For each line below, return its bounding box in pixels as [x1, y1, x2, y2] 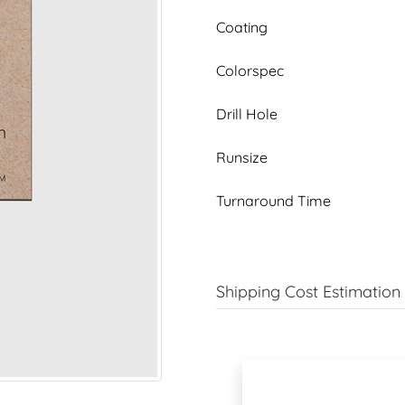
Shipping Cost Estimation [216, 280, 400, 302]
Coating [216, 17, 268, 36]
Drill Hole [216, 104, 278, 123]
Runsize [216, 147, 268, 166]
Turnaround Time [216, 191, 331, 210]
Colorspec [216, 61, 284, 80]
